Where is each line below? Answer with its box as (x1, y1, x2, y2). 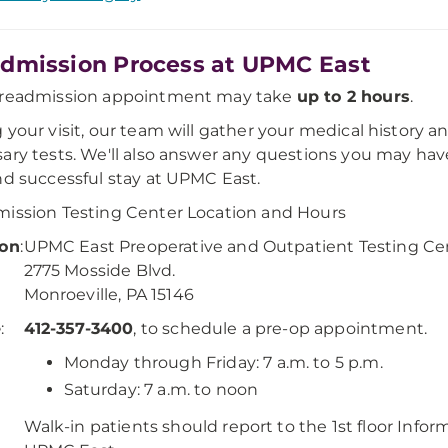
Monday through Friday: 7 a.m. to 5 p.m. (63, 353, 383, 372)
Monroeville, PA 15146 (23, 285, 194, 304)
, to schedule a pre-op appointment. (133, 319, 428, 338)
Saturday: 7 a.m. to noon (63, 380, 259, 399)
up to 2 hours (296, 87, 410, 106)
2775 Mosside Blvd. (23, 261, 176, 280)
